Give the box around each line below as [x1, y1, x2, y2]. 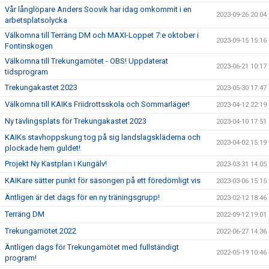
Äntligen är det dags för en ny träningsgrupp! [5, 193, 160, 202]
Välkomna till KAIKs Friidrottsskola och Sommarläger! [5, 100, 190, 109]
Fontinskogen [5, 41, 53, 50]
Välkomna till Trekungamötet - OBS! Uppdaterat [5, 56, 168, 65]
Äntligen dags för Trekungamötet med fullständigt [5, 243, 179, 252]
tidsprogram [5, 67, 48, 76]
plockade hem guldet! [5, 144, 80, 153]
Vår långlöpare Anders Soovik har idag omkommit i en [5, 5, 192, 14]
